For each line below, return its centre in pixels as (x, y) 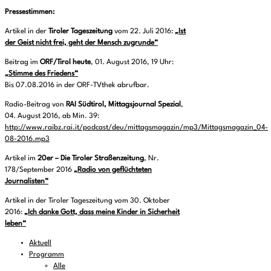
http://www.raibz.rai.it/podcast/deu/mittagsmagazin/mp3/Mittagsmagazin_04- (136, 127)
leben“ (15, 224)
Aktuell (40, 243)
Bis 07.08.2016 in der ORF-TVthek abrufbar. (77, 85)
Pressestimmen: (30, 12)
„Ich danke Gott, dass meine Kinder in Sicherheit (102, 212)
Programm (47, 254)
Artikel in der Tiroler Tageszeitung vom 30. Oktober (87, 201)
